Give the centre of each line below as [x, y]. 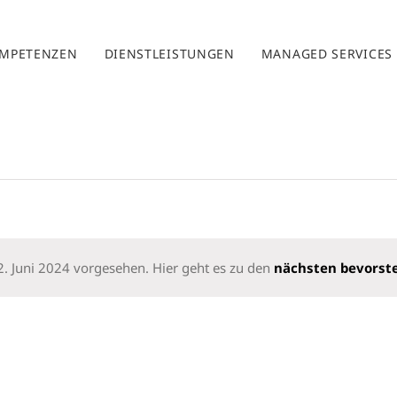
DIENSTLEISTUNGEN [169, 53]
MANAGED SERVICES [327, 53]
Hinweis [225, 281]
